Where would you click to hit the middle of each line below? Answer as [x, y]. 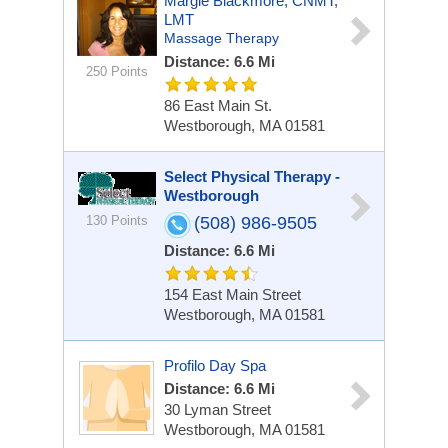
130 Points [116, 220]
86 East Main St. [218, 105]
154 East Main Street [232, 294]
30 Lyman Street [217, 409]
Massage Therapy [221, 38]
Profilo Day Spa [215, 365]
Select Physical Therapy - [252, 176]
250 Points [116, 71]
